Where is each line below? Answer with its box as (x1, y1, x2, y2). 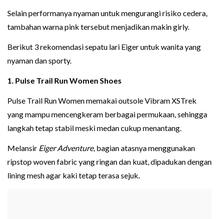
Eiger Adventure (39, 143, 93, 153)
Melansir (7, 143, 39, 153)
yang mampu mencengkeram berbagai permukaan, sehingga (7, 109, 207, 119)
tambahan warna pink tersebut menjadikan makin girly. (7, 22, 189, 32)
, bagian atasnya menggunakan (93, 143, 195, 153)
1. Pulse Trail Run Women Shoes (7, 76, 122, 86)
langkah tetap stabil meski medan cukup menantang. (7, 123, 181, 133)
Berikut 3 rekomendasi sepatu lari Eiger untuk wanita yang (7, 42, 201, 52)
